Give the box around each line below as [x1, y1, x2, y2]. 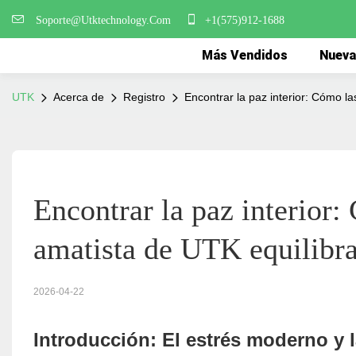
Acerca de [53, 91, 104, 103]
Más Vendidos [202, 48, 288, 63]
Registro [123, 91, 165, 103]
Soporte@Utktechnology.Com [33, 14, 180, 26]
